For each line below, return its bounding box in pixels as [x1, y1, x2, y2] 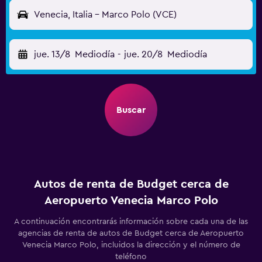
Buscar [116, 105, 146, 115]
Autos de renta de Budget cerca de [33, 178, 229, 190]
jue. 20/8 [123, 50, 163, 59]
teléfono [115, 253, 147, 261]
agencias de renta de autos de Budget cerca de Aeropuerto [18, 229, 244, 237]
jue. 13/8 [34, 50, 70, 59]
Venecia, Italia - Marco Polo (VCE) [34, 10, 177, 19]
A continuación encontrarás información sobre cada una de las [14, 218, 248, 226]
